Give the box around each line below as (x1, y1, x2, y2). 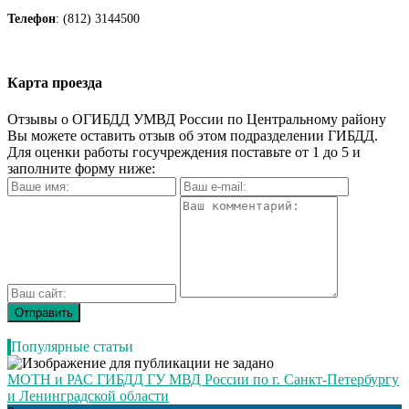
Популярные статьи (11, 338, 133, 354)
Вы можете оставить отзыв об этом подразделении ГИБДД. (7, 127, 378, 143)
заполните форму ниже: (7, 160, 155, 176)
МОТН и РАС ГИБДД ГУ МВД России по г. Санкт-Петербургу (7, 371, 399, 387)
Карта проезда (7, 75, 102, 91)
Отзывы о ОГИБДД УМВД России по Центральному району (7, 110, 386, 127)
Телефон (7, 12, 56, 26)
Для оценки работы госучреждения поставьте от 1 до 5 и (7, 143, 361, 160)
